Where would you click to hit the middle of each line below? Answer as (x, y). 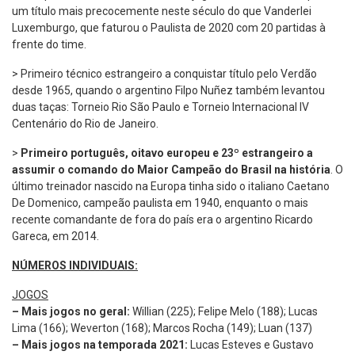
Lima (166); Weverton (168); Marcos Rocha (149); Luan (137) (162, 328)
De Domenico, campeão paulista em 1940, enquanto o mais (160, 202)
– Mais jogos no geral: (71, 311)
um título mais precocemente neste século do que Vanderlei (162, 11)
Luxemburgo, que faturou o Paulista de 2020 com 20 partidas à (169, 27)
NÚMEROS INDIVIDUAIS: (75, 265)
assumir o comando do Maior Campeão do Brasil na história (171, 169)
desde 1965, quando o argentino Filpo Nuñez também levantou (168, 90)
